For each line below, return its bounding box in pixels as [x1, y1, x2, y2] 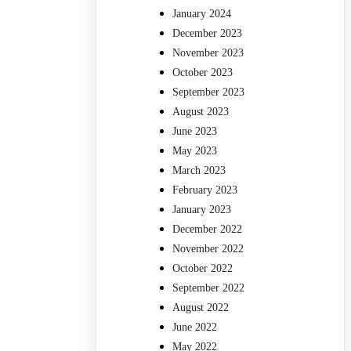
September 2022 [172, 282, 245, 295]
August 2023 [172, 106, 230, 118]
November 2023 [172, 47, 244, 60]
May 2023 [172, 145, 218, 157]
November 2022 [172, 243, 244, 255]
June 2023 [172, 125, 218, 138]
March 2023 [172, 165, 226, 177]
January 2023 [172, 204, 232, 216]
